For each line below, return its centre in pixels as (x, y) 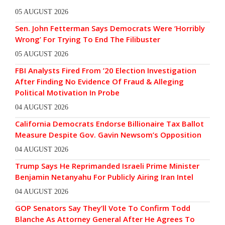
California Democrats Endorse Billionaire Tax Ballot (109, 124)
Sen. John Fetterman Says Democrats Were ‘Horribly (110, 28)
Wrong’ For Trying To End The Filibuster (88, 39)
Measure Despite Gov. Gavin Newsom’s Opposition (108, 135)
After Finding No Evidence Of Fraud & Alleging (99, 82)
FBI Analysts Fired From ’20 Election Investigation (106, 71)
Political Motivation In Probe (67, 93)
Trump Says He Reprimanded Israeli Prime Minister (107, 166)
